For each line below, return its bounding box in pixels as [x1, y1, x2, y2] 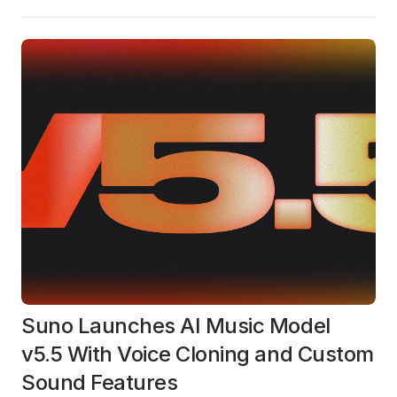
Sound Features [21, 370, 178, 395]
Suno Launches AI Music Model [21, 313, 331, 339]
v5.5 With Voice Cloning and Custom [21, 341, 374, 367]
